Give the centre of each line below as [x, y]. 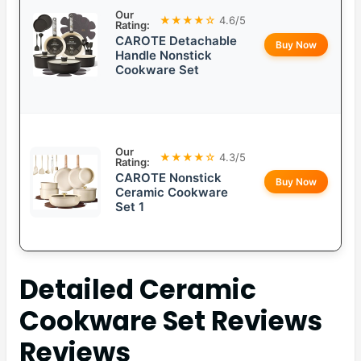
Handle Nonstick [164, 56]
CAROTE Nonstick [168, 178]
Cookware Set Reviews [171, 321]
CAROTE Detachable [176, 41]
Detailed [79, 289]
